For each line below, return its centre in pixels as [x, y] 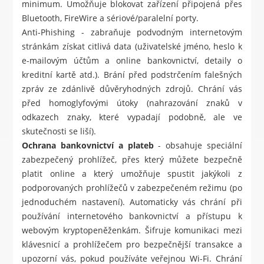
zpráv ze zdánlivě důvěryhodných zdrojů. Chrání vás [132, 89]
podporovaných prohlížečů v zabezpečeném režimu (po [132, 188]
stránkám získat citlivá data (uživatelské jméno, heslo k [132, 47]
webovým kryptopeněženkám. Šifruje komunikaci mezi [132, 230]
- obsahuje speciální [198, 146]
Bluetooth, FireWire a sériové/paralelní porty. [110, 18]
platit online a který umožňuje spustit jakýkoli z [132, 174]
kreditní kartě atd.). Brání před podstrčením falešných [132, 75]
